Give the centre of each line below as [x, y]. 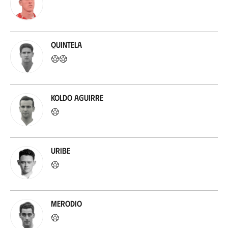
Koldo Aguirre [77, 98]
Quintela [66, 45]
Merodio [66, 204]
